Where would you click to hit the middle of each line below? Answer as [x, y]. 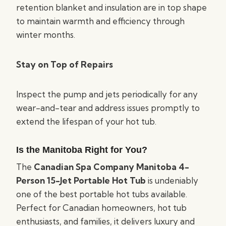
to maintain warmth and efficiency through [100, 21]
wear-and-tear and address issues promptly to [108, 108]
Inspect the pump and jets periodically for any [107, 94]
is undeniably [172, 180]
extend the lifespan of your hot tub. [86, 121]
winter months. [46, 35]
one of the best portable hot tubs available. [102, 194]
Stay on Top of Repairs [65, 64]
